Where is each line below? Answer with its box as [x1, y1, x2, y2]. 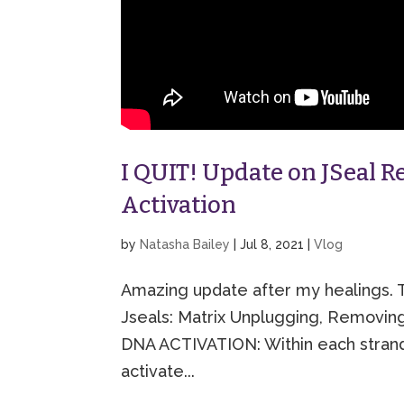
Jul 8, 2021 [240, 236, 305, 252]
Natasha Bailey [140, 236, 231, 252]
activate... [121, 361, 196, 381]
